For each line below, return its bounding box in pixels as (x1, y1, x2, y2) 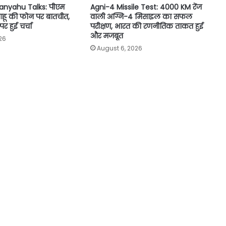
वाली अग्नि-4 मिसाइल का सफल (90, 12, 192, 22)
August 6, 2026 (96, 44, 142, 53)
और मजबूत (90, 31, 123, 41)
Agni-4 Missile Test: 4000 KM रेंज (90, 2, 202, 13)
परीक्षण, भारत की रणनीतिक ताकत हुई (90, 21, 203, 32)
